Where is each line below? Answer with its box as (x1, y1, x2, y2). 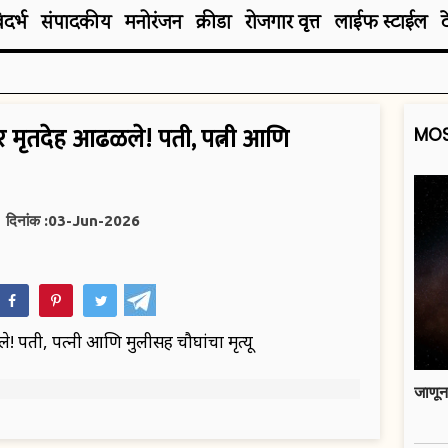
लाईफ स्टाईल (335, 8, 427, 38)
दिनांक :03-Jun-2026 (2, 212, 141, 230)
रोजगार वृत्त (245, 8, 321, 38)
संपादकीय (41, 8, 111, 38)
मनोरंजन (125, 8, 182, 38)
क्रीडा (196, 8, 231, 38)
